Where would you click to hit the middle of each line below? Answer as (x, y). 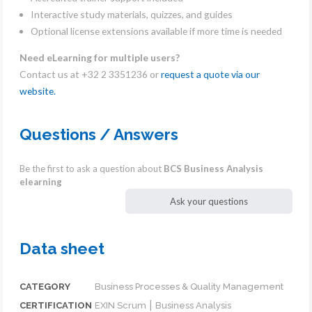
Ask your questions (209, 202)
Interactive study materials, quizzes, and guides (132, 14)
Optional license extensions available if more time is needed (156, 31)
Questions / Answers (99, 134)
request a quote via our (210, 74)
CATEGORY (45, 287)
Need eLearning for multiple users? (100, 57)
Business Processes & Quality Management (189, 287)
